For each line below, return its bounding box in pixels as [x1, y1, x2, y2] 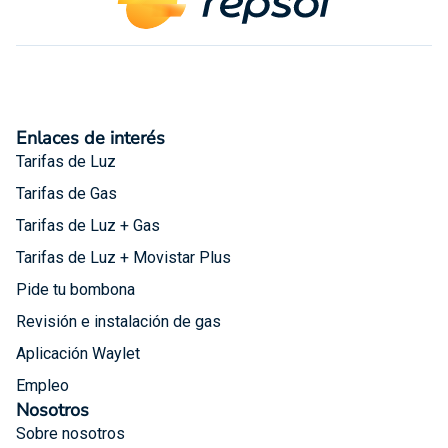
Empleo [16, 375, 69, 395]
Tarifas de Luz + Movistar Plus [16, 247, 231, 267]
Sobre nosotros [16, 423, 125, 443]
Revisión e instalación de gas [16, 311, 221, 331]
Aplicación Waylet [16, 343, 140, 363]
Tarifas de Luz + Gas [16, 215, 160, 235]
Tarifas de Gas [16, 183, 117, 203]
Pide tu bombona [16, 279, 135, 299]
